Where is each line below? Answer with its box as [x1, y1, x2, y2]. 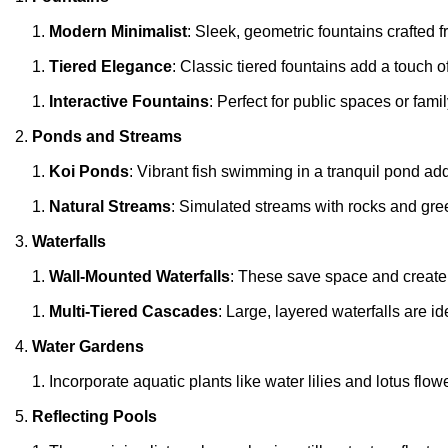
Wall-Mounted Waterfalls [49, 267, 230, 285]
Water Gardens [32, 337, 144, 355]
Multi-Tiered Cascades [49, 302, 218, 320]
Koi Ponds [49, 162, 129, 180]
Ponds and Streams [32, 127, 182, 145]
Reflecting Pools [32, 407, 157, 425]
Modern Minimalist [49, 22, 187, 40]
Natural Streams [49, 197, 171, 215]
